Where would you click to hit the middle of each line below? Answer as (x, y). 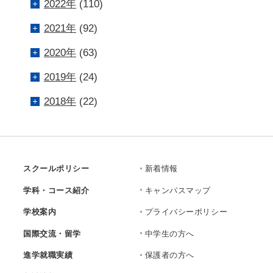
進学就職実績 (48, 255)
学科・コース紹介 (56, 190)
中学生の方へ (169, 233)
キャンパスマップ (178, 190)
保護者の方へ (169, 255)
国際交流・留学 (52, 233)
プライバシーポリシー (186, 212)
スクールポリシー (56, 169)
